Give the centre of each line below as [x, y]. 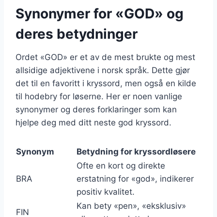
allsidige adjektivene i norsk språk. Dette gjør [103, 70]
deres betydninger [77, 34]
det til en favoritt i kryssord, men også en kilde [106, 84]
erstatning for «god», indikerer [135, 179]
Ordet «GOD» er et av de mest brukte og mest [105, 57]
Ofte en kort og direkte [121, 166]
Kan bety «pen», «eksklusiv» [131, 206]
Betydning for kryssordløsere [136, 152]
